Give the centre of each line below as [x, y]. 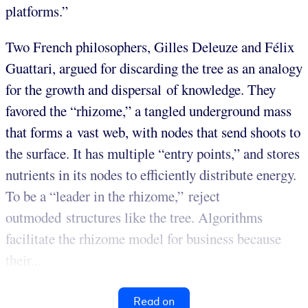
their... [23, 260]
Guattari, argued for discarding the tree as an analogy [154, 68]
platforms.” [37, 11]
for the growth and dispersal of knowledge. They [141, 90]
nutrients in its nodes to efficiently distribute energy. [151, 175]
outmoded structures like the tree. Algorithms [134, 218]
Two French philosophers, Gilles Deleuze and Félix [150, 47]
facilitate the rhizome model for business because [143, 239]
